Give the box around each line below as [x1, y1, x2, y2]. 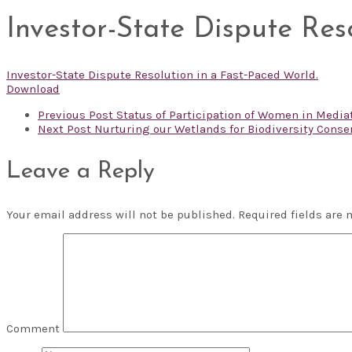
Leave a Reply [6, 159, 155, 184]
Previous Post [38, 107, 113, 122]
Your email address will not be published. [6, 207, 235, 222]
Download [6, 81, 60, 96]
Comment [6, 321, 60, 335]
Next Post [38, 121, 91, 136]
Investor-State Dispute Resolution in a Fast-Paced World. [6, 67, 318, 82]
